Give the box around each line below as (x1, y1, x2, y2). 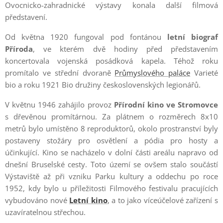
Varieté (190, 68, 219, 78)
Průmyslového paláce (114, 68, 191, 78)
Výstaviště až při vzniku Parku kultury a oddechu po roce (5, 171, 218, 181)
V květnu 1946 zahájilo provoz (5, 100, 114, 110)
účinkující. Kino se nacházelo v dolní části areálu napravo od (5, 147, 218, 157)
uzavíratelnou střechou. (5, 207, 86, 217)
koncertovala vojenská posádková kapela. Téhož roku (5, 56, 218, 66)
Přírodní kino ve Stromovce (113, 100, 218, 110)
